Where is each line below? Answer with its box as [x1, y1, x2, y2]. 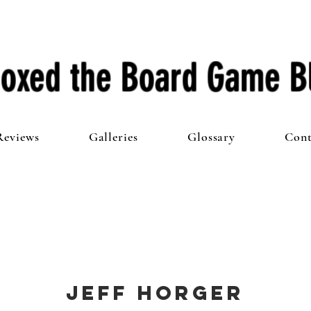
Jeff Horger [65, 280, 244, 305]
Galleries [88, 129, 138, 144]
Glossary [187, 129, 236, 144]
